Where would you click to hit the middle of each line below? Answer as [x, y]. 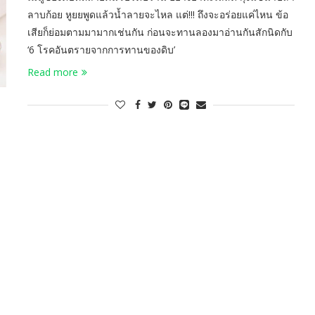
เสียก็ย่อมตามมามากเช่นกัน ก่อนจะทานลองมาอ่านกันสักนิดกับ [160, 32]
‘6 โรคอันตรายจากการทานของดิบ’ [101, 50]
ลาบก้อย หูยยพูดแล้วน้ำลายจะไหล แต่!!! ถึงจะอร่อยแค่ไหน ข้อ [158, 15]
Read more [53, 72]
